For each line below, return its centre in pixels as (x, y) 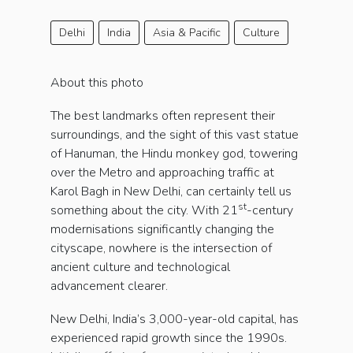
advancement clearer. (109, 286)
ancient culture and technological (140, 268)
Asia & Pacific (187, 33)
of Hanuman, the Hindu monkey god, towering (174, 154)
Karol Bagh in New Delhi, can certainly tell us (171, 192)
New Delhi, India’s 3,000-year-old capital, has (175, 320)
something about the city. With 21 (144, 211)
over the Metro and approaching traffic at (162, 173)
